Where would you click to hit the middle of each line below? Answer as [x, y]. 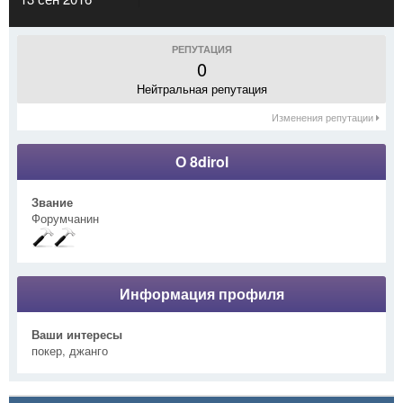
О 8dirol [201, 161]
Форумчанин [65, 218]
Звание [52, 201]
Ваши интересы [77, 334]
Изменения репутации [324, 116]
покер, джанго [70, 350]
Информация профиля [201, 293]
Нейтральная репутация [201, 88]
